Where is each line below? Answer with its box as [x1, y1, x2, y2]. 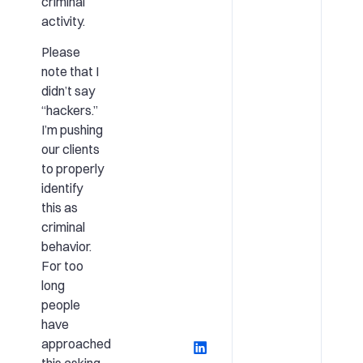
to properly [41, 160, 104, 177]
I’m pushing [41, 122, 103, 139]
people [41, 297, 80, 314]
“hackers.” [41, 102, 98, 119]
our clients [41, 141, 100, 158]
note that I [41, 63, 99, 80]
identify [41, 180, 83, 197]
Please [41, 44, 80, 61]
